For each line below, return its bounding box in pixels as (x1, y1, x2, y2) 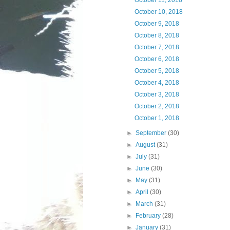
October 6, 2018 (134, 55, 179, 63)
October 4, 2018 (134, 79, 179, 86)
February (136, 212, 163, 219)
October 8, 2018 (134, 32, 179, 39)
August (136, 141, 157, 148)
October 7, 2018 (134, 44, 179, 51)
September (136, 129, 168, 137)
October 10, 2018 (134, 8, 183, 15)
